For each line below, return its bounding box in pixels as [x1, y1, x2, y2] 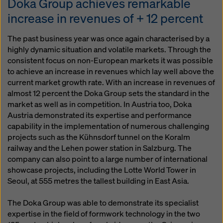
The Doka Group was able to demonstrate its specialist [7, 198, 199, 208]
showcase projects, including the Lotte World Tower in [7, 165, 196, 175]
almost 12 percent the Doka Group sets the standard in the [7, 88, 210, 99]
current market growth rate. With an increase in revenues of [7, 77, 215, 88]
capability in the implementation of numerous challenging [7, 121, 209, 131]
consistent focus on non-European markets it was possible [7, 55, 213, 66]
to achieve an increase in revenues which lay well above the [7, 66, 214, 77]
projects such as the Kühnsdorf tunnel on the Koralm [7, 132, 190, 142]
